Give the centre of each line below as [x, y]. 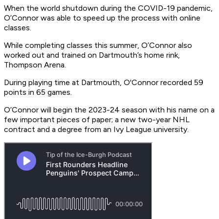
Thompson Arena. [35, 65]
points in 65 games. [38, 92]
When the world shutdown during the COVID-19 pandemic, [108, 8]
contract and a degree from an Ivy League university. [96, 130]
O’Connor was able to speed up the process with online [102, 18]
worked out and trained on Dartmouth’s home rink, [92, 55]
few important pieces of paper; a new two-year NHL [97, 120]
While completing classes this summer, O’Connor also [98, 45]
